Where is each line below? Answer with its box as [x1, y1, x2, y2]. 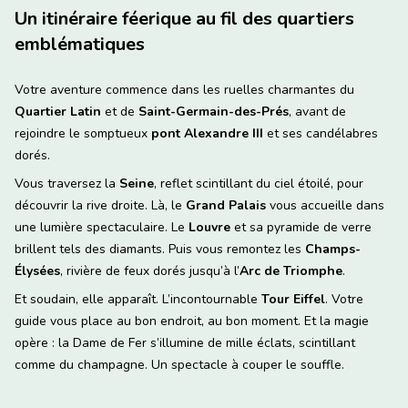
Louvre [189, 219, 230, 237]
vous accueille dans [266, 197, 384, 215]
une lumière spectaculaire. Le [15, 219, 189, 237]
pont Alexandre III [151, 125, 263, 143]
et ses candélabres [263, 125, 378, 143]
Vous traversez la [15, 175, 119, 193]
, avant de [289, 103, 346, 121]
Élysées [15, 262, 60, 280]
